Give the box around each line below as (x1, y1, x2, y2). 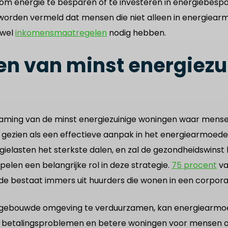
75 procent (172, 159, 217, 171)
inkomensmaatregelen (15, 27, 107, 39)
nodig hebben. (107, 27, 166, 39)
